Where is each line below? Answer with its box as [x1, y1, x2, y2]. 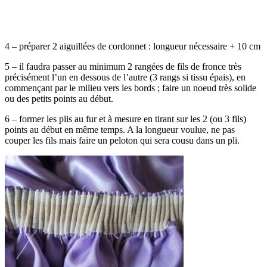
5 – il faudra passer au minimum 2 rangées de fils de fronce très [5, 61, 241, 72]
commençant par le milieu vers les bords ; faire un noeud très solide [5, 83, 256, 94]
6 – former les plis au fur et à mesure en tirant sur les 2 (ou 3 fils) [5, 114, 246, 125]
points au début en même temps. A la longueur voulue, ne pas [5, 125, 235, 135]
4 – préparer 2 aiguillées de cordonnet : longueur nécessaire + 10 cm [5, 41, 260, 52]
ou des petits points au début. [5, 94, 113, 104]
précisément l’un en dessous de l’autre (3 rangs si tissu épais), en [5, 72, 246, 83]
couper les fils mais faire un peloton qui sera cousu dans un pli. [5, 135, 240, 146]
